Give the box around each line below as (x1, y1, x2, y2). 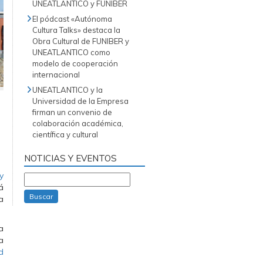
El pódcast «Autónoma (32, 14, 112, 23)
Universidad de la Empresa (32, 96, 129, 106)
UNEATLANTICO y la (32, 85, 103, 95)
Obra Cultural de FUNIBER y (32, 36, 129, 46)
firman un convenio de (32, 107, 112, 117)
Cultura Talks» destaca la (32, 25, 120, 35)
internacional (32, 70, 80, 79)
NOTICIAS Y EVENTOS (24, 153, 117, 164)
